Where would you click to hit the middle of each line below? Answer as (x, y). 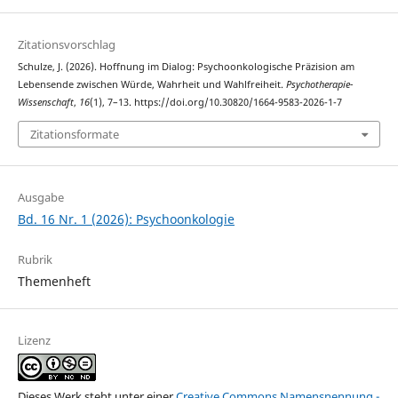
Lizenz (34, 340)
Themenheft (54, 281)
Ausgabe (40, 197)
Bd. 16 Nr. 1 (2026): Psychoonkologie (126, 219)
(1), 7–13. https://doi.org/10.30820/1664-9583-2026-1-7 (215, 103)
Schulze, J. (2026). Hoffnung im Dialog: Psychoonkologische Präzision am (186, 67)
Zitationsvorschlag (66, 45)
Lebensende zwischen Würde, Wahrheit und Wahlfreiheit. (151, 85)
